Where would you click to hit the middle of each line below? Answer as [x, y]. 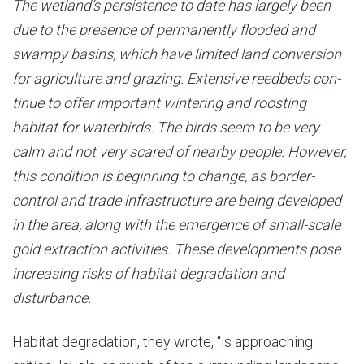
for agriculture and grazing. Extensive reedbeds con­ [176, 78]
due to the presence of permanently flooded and [164, 29]
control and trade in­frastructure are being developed [177, 200]
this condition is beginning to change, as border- [163, 175]
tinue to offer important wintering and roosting [159, 102]
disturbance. [53, 297]
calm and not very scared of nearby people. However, [179, 151]
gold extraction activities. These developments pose [176, 249]
